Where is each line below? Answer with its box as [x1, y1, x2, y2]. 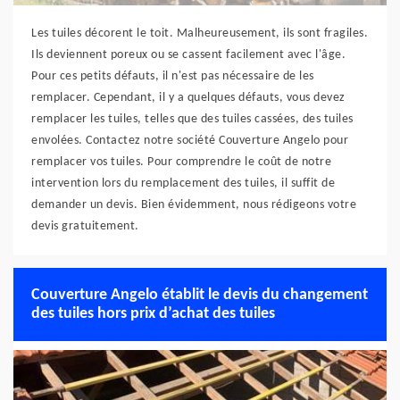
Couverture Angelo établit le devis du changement [31, 287, 368, 304]
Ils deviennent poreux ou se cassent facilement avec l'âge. [31, 48, 346, 62]
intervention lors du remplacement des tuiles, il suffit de [31, 177, 335, 190]
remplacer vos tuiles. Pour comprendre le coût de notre [31, 155, 331, 169]
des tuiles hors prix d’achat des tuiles [31, 305, 275, 322]
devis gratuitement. [31, 220, 139, 233]
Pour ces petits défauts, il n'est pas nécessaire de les [31, 70, 314, 83]
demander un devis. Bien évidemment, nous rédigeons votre [31, 198, 356, 212]
